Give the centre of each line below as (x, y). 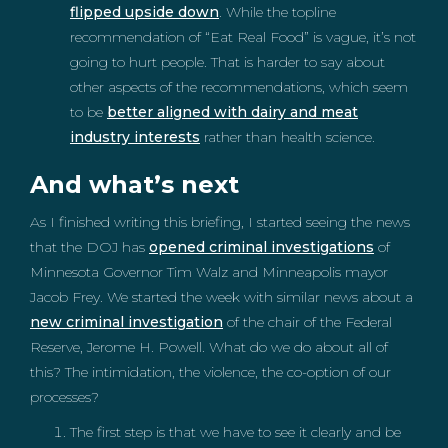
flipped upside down (144, 12)
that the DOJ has (89, 247)
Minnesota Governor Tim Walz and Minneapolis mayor (209, 272)
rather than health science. (287, 137)
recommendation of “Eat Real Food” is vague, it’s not (243, 37)
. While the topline (277, 12)
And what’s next (134, 184)
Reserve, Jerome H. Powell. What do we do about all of (209, 347)
